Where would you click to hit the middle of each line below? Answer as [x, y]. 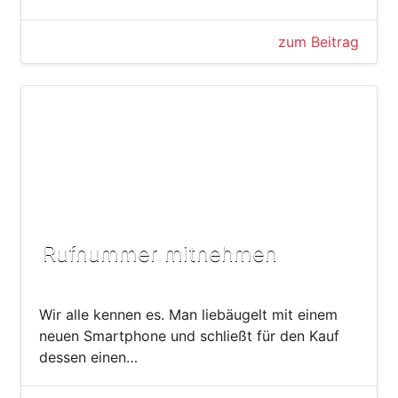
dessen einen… [88, 357]
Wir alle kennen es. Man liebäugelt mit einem [188, 314]
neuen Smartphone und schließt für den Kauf [189, 335]
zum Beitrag [318, 41]
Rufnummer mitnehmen [160, 253]
